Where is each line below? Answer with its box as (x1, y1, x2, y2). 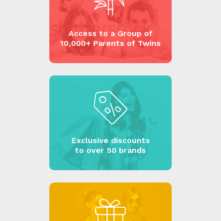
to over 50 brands (75, 146, 146, 155)
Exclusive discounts (71, 136, 150, 146)
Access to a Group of (69, 29, 152, 38)
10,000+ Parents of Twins (60, 38, 161, 48)
